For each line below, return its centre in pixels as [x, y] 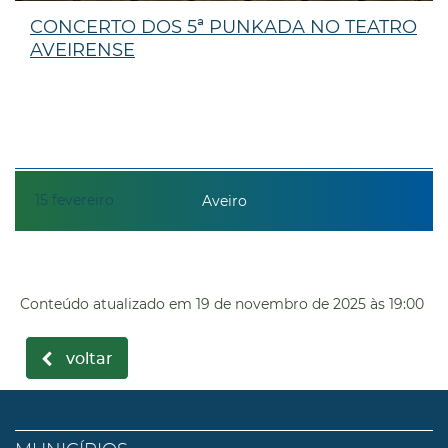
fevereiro [83, 199]
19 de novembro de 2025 [281, 303]
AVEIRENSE [82, 49]
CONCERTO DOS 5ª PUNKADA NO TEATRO [223, 26]
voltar [89, 359]
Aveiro [224, 201]
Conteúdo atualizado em [106, 303]
